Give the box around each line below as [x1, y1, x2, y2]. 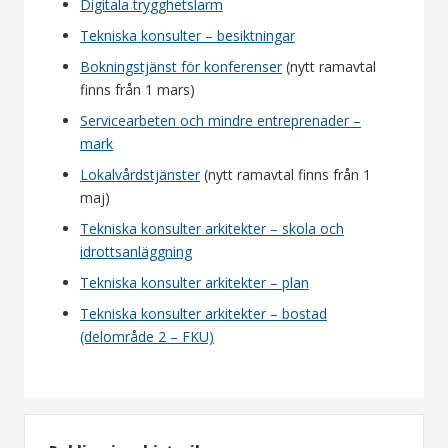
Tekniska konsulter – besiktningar [80, 26, 295, 46]
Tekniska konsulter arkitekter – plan [80, 273, 309, 293]
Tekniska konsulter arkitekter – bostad [80, 304, 327, 324]
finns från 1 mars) [80, 80, 195, 100]
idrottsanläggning [80, 242, 192, 262]
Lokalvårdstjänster [80, 165, 200, 185]
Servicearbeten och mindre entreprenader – [80, 111, 361, 131]
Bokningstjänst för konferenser [80, 57, 282, 77]
